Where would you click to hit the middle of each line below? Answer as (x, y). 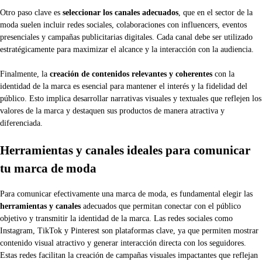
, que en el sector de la (216, 13)
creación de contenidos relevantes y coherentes (131, 74)
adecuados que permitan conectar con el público (161, 206)
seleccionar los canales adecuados (120, 13)
